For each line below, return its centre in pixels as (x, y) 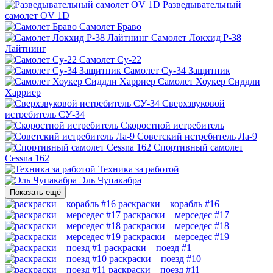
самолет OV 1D (37, 15)
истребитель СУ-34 (45, 114)
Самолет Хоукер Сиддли (209, 81)
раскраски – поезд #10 (155, 258)
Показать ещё (35, 192)
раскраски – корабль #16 (169, 204)
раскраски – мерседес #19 (176, 236)
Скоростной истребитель (172, 125)
